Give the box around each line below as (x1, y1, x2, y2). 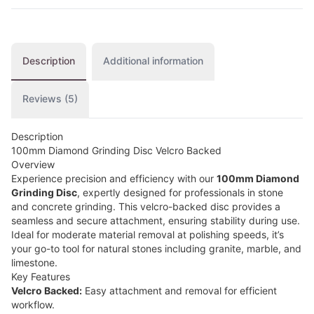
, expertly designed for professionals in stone (77, 186, 283, 199)
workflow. (11, 299, 55, 311)
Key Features (11, 271, 70, 283)
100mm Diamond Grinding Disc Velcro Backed (11, 144, 221, 157)
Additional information (103, 55, 203, 67)
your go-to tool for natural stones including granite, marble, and (11, 243, 301, 255)
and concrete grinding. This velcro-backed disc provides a (11, 200, 280, 213)
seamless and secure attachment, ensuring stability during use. (11, 214, 300, 227)
